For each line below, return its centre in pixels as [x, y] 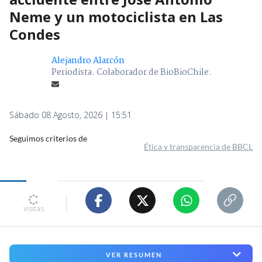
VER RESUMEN [134, 254]
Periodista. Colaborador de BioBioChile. [132, 73]
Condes [35, 35]
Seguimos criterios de [48, 139]
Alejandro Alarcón [88, 61]
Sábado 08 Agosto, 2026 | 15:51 [70, 115]
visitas [33, 208]
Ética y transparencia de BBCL [198, 147]
